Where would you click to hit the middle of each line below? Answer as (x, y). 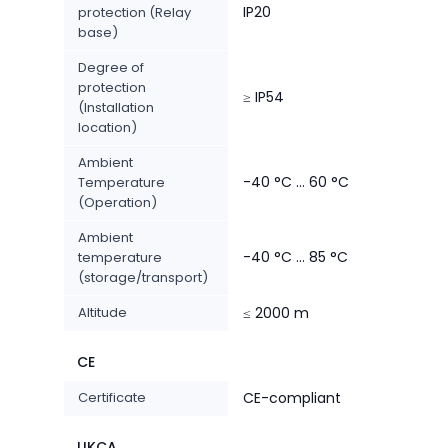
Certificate (112, 398)
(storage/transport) (143, 278)
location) (107, 128)
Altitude (102, 313)
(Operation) (117, 203)
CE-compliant (292, 398)
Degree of (111, 68)
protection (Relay (134, 13)
